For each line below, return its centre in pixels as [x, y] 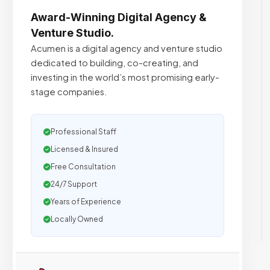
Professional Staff [83, 132]
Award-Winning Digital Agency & [119, 17]
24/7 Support [74, 184]
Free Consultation [83, 167]
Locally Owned [77, 219]
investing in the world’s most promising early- [125, 77]
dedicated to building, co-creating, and [115, 63]
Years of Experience [86, 202]
